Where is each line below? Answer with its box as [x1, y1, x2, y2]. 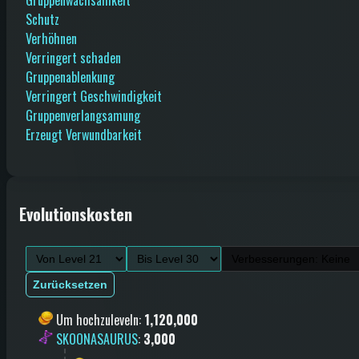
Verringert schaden [26, 47, 121, 67]
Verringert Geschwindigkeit [26, 86, 162, 106]
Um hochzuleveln [56, 309, 139, 329]
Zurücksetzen [33, 277, 107, 291]
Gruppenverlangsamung [26, 105, 140, 125]
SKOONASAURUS [56, 329, 138, 349]
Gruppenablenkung [26, 67, 115, 87]
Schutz [26, 9, 59, 29]
